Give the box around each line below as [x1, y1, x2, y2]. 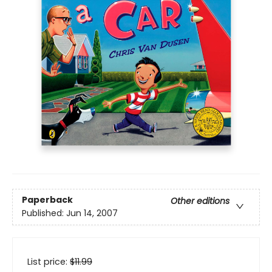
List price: [27, 256, 70, 268]
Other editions [171, 195, 229, 208]
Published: [22, 207, 66, 220]
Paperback [22, 194, 73, 206]
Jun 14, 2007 [66, 207, 118, 220]
